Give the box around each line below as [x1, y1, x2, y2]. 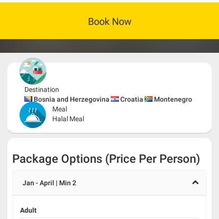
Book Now [88, 16, 131, 28]
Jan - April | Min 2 [22, 178, 76, 187]
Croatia [120, 95, 143, 104]
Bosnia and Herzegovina [34, 95, 109, 104]
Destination [24, 86, 59, 94]
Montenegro [154, 95, 192, 104]
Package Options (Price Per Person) [12, 152, 200, 166]
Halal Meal [52, 115, 84, 123]
